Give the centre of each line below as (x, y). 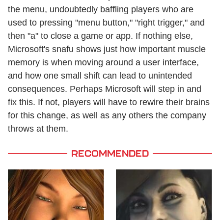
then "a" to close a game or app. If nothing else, (100, 36)
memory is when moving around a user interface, (103, 62)
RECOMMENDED (110, 153)
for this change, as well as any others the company (107, 115)
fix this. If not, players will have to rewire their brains (109, 102)
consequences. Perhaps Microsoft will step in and (105, 89)
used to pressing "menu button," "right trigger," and (106, 22)
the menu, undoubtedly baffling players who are (101, 9)
